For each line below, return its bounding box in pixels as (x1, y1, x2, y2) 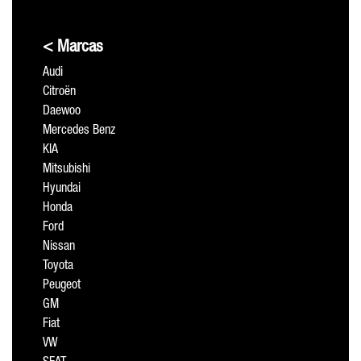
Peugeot (43, 280, 81, 293)
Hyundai (43, 183, 81, 196)
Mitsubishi (43, 164, 90, 176)
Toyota (43, 260, 73, 273)
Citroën (43, 86, 76, 99)
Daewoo (43, 106, 81, 118)
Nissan (43, 241, 75, 254)
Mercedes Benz (43, 125, 115, 138)
